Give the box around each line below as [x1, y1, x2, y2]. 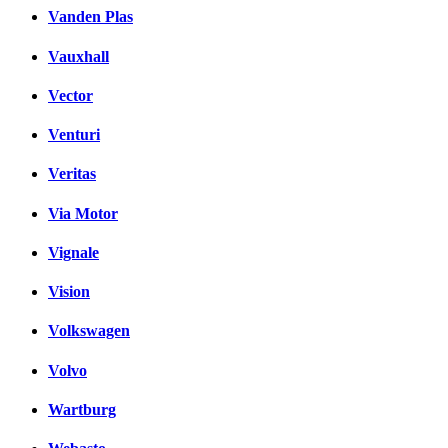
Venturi [48, 126, 100, 144]
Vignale [48, 243, 99, 261]
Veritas [48, 165, 96, 183]
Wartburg [48, 400, 116, 418]
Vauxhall [48, 47, 109, 65]
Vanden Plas [48, 8, 133, 26]
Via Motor [48, 204, 118, 222]
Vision [48, 283, 90, 301]
